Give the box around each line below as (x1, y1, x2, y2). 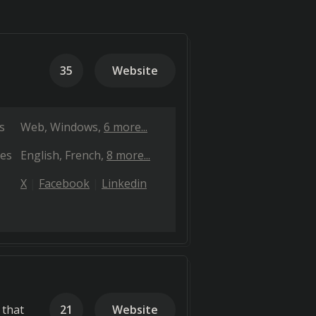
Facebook (39, 176, 90, 191)
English (20, 147, 59, 163)
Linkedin (102, 176, 147, 191)
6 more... (104, 119, 147, 135)
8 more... (107, 147, 150, 163)
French (65, 147, 101, 163)
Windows (50, 119, 98, 135)
